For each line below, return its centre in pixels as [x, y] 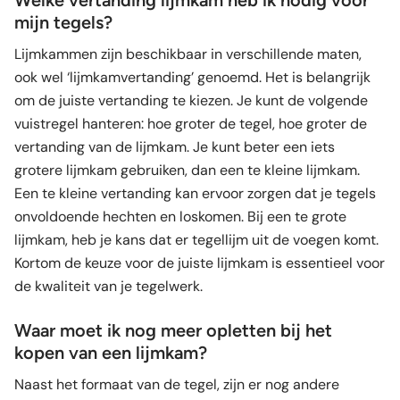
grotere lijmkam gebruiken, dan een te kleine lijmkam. [187, 170]
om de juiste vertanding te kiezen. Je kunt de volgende [191, 100]
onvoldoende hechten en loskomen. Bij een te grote [180, 216]
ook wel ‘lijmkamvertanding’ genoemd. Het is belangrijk [192, 77]
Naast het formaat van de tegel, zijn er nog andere [177, 384]
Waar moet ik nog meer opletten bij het [173, 330]
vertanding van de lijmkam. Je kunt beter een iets [175, 146]
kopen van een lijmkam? [111, 352]
